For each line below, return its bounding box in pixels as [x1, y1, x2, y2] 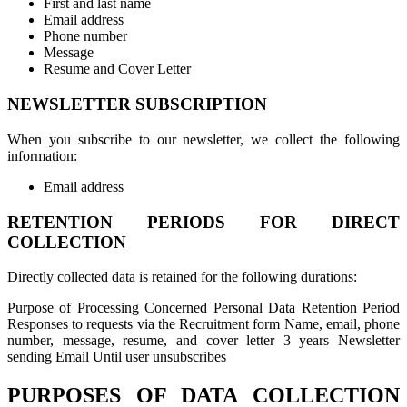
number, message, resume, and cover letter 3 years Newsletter [7, 333, 400, 349]
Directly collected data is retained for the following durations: [7, 269, 357, 285]
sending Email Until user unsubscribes [7, 349, 226, 365]
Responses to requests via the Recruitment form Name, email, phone [7, 316, 400, 333]
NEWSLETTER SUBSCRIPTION [7, 94, 267, 114]
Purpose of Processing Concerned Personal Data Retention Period [7, 300, 400, 316]
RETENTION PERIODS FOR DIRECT [7, 212, 400, 232]
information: [7, 147, 77, 164]
